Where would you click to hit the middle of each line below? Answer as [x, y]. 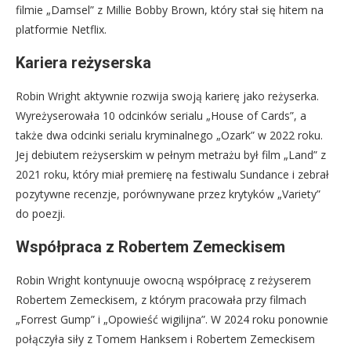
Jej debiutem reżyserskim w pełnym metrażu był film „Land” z [171, 155]
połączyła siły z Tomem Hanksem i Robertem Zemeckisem [165, 339]
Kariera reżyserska [83, 63]
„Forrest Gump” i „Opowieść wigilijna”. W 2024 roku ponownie [172, 320]
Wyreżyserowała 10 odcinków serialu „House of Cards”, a [161, 116]
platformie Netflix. [61, 30]
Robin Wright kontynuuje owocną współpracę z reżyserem [163, 280]
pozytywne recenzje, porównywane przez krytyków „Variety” [168, 194]
